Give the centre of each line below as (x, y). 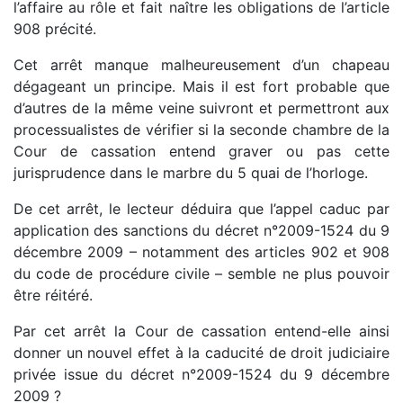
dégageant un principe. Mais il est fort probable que (201, 86)
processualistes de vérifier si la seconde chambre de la (201, 129)
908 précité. (55, 28)
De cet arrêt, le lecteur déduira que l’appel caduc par (201, 208)
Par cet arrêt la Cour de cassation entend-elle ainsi (201, 331)
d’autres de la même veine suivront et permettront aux (201, 107)
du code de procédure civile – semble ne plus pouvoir (201, 273)
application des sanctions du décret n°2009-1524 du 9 (201, 230)
